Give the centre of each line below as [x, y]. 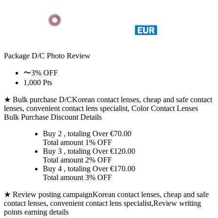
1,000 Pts [38, 82]
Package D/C [24, 56]
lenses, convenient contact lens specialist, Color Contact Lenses [101, 108]
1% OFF [99, 142]
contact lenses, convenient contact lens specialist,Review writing [102, 203]
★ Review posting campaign [48, 194]
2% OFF [99, 160]
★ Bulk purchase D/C [38, 100]
